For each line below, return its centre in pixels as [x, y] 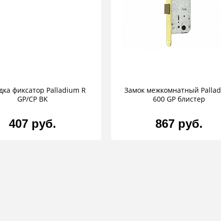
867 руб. [179, 124]
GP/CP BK [32, 99]
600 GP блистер [179, 99]
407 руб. [32, 124]
